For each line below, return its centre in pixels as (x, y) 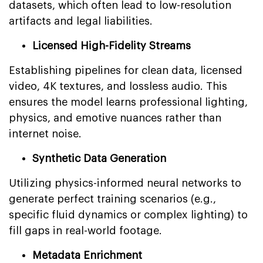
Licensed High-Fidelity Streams (112, 45)
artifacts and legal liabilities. (81, 21)
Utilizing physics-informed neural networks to (125, 183)
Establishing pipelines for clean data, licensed (126, 70)
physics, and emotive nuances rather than (115, 118)
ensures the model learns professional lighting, (128, 102)
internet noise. (45, 134)
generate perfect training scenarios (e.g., (112, 199)
